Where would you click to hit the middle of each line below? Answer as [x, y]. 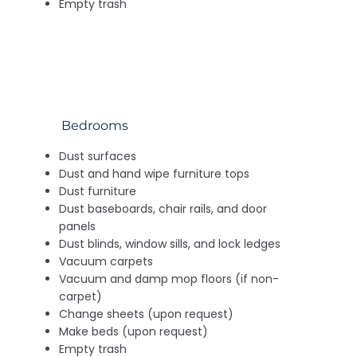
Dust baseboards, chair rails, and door [163, 208]
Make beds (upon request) [134, 331]
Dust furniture [98, 191]
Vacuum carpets [106, 261]
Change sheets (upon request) [147, 314]
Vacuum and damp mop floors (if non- [169, 279]
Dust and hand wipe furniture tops [155, 173]
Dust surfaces [98, 156]
